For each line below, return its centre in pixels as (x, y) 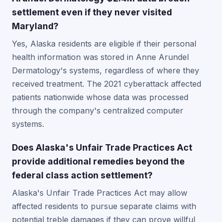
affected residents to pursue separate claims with (104, 206)
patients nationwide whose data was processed (100, 97)
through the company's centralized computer (98, 111)
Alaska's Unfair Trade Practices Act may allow (100, 193)
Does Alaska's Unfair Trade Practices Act (102, 147)
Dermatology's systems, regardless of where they (106, 70)
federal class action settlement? (82, 175)
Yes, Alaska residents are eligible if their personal (104, 44)
